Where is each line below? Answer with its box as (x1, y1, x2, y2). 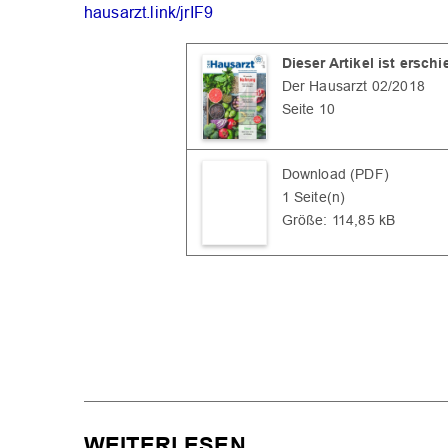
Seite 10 (281, 101, 335, 118)
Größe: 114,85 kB (281, 212, 396, 229)
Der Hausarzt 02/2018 (281, 78, 425, 95)
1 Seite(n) (281, 189, 346, 206)
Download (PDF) (281, 166, 389, 183)
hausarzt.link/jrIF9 (84, 4, 214, 22)
